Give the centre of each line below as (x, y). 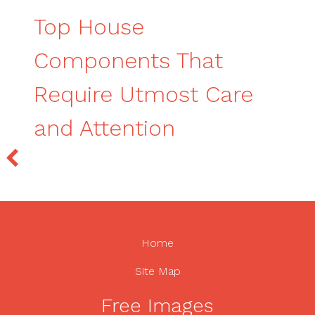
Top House (89, 26)
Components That (128, 60)
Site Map (157, 271)
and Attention (104, 128)
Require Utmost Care (143, 94)
